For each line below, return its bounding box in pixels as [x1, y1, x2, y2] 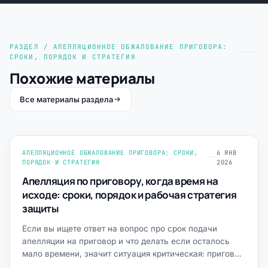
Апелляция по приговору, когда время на [22, 173, 218, 188]
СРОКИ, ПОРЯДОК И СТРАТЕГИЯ [10, 52, 136, 61]
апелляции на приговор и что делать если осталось [22, 236, 230, 246]
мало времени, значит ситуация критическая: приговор [22, 248, 244, 258]
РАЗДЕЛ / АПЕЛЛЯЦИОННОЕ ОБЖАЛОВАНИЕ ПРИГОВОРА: [10, 42, 228, 51]
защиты [22, 201, 59, 215]
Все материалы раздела [20, 94, 113, 104]
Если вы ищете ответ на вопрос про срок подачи [22, 223, 217, 233]
